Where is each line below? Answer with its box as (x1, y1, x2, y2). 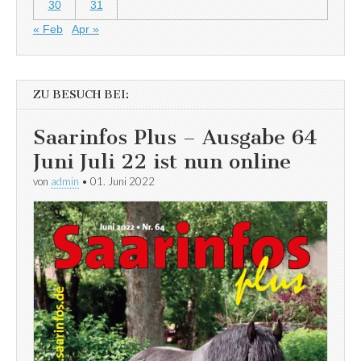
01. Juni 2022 (90, 174, 155, 188)
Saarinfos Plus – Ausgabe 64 (33, 124, 317, 150)
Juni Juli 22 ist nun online (33, 148, 291, 174)
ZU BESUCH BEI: (33, 87, 129, 102)
